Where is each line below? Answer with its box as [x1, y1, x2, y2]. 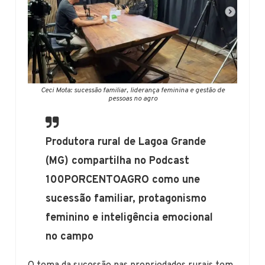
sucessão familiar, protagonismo [46, 192, 207, 206]
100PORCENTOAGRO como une [46, 173, 201, 187]
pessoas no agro [108, 93, 157, 104]
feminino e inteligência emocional [46, 211, 214, 225]
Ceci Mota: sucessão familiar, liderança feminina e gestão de [40, 85, 225, 95]
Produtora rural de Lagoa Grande [46, 135, 206, 149]
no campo [46, 230, 94, 244]
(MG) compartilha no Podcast [46, 154, 190, 168]
